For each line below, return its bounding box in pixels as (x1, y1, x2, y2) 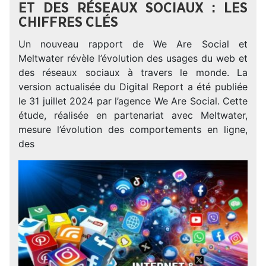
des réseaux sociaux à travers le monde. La (18, 66, 248, 78)
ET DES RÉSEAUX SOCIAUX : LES (18, 1, 248, 15)
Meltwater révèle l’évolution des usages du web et (18, 52, 248, 64)
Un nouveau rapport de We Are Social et (18, 38, 248, 50)
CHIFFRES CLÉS (18, 15, 118, 30)
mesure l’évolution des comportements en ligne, (18, 123, 248, 135)
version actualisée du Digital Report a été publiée (18, 81, 248, 93)
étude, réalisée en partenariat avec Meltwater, (18, 109, 248, 121)
